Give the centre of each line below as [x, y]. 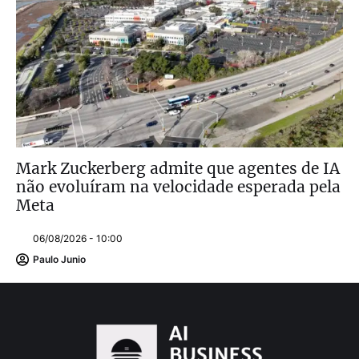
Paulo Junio [59, 260]
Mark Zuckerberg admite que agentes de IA [178, 168]
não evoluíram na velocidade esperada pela [178, 186]
